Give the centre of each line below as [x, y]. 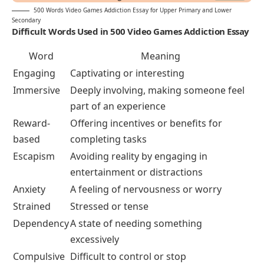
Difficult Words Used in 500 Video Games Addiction [118, 32]
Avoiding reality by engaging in [139, 156]
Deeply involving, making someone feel [157, 90]
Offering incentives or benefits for [146, 123]
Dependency [41, 224]
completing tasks [108, 139]
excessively [95, 240]
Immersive [37, 90]
